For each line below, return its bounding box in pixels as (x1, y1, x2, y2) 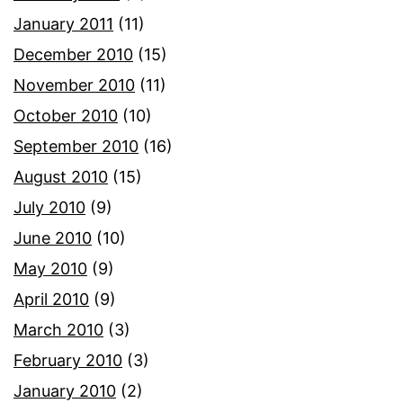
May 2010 (13, 259, 87, 279)
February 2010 (13, 351, 122, 371)
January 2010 (13, 381, 116, 401)
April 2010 (13, 290, 89, 309)
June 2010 (13, 228, 92, 248)
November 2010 (13, 76, 135, 95)
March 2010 (13, 320, 103, 340)
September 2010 (13, 137, 139, 157)
